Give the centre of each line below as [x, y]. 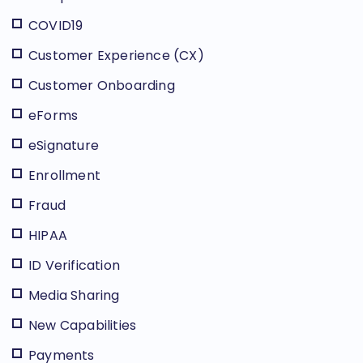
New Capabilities [83, 325]
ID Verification [74, 265]
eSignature [64, 145]
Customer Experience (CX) [116, 55]
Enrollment [64, 175]
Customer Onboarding [102, 85]
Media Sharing [74, 295]
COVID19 [56, 25]
